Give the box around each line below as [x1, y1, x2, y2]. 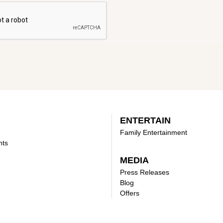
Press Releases [120, 168, 169, 176]
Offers [120, 189, 139, 197]
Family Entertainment [120, 128, 187, 136]
